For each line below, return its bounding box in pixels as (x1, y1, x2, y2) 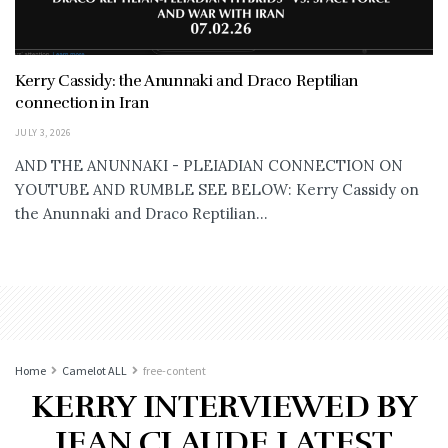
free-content (143, 363, 206, 379)
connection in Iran (15, 93, 149, 114)
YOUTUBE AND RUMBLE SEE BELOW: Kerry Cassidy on (15, 180, 419, 200)
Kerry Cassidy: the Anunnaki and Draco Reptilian (15, 71, 358, 92)
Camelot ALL (62, 363, 127, 379)
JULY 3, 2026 (15, 126, 72, 140)
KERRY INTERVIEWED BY (30, 387, 418, 427)
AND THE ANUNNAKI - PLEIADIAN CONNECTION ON (15, 156, 403, 176)
